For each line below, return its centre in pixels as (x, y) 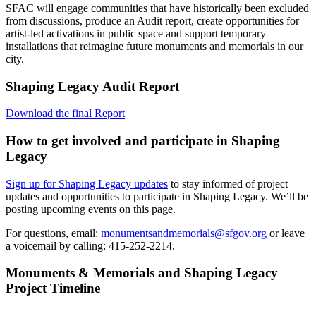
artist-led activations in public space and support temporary (136, 33)
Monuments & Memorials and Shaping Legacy (142, 273)
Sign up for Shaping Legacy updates (87, 183)
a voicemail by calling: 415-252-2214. (92, 245)
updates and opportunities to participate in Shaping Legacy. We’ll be (157, 196)
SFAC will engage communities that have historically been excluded (157, 8)
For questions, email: (53, 233)
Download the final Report (65, 114)
